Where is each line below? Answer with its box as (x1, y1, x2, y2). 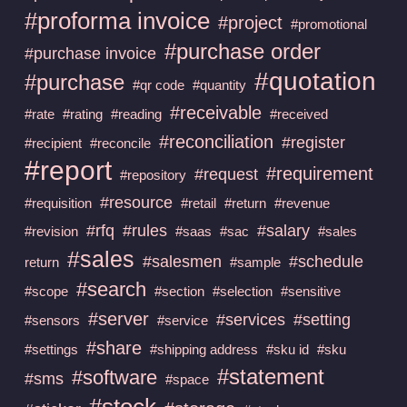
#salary (256, 221, 310, 240)
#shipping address (149, 341, 258, 357)
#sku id (265, 341, 309, 357)
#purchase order (164, 38, 321, 64)
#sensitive (280, 283, 341, 299)
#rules (122, 221, 167, 240)
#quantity (192, 76, 246, 93)
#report (24, 154, 112, 185)
